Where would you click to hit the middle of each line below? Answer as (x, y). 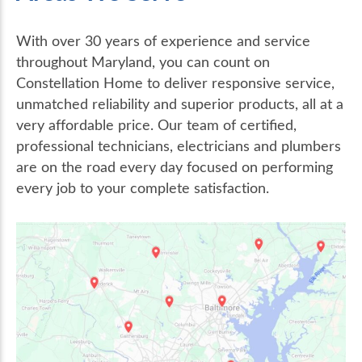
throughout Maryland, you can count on (143, 62)
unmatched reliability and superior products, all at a (180, 104)
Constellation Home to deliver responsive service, (175, 83)
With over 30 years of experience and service (163, 41)
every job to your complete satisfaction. (143, 188)
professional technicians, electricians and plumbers (179, 146)
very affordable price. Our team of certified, (156, 125)
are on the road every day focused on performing (175, 167)
